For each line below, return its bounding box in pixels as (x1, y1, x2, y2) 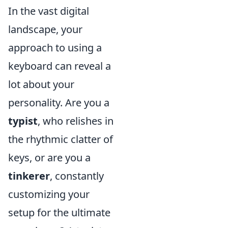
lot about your (8, 77, 74, 91)
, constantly (50, 169, 104, 183)
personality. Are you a (8, 96, 109, 109)
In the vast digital (8, 4, 89, 18)
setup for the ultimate (8, 206, 110, 219)
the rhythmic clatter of (8, 132, 113, 146)
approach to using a (8, 41, 102, 54)
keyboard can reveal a (8, 59, 111, 73)
